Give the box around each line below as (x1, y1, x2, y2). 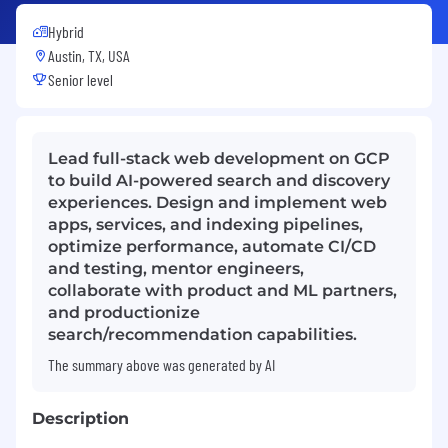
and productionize (48, 302, 200, 322)
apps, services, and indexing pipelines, (48, 214, 363, 234)
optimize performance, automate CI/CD (48, 236, 376, 256)
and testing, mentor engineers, (48, 258, 304, 278)
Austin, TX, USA (48, 45, 130, 65)
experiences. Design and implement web (48, 192, 387, 212)
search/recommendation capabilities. (48, 324, 357, 344)
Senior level (48, 69, 113, 89)
